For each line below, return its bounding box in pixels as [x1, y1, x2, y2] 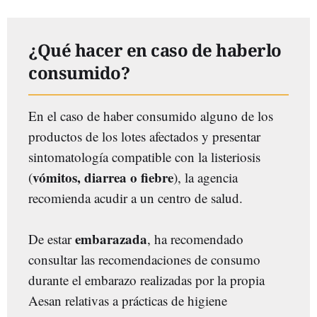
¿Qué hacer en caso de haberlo [28, 38, 282, 62]
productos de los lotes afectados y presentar [28, 127, 260, 145]
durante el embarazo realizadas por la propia [28, 271, 265, 289]
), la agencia [173, 168, 238, 186]
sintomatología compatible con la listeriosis [28, 148, 260, 166]
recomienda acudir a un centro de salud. [28, 189, 243, 207]
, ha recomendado [147, 230, 243, 248]
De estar [28, 230, 75, 248]
